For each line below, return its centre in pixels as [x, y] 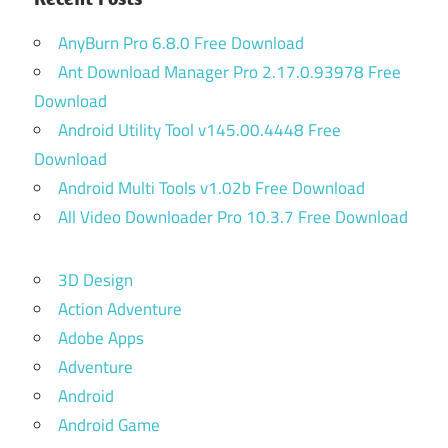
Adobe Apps [101, 337]
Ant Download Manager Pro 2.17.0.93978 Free [229, 71]
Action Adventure [120, 308]
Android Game [109, 424]
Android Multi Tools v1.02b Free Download [211, 187]
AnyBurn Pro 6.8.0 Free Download [181, 42]
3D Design [95, 279]
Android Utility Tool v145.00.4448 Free [199, 129]
